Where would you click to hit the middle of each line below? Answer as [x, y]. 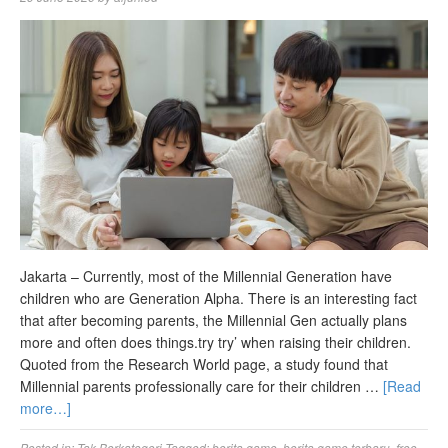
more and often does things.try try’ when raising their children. [215, 342]
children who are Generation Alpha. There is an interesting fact [218, 298]
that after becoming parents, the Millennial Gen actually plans [213, 320]
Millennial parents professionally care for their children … [201, 386]
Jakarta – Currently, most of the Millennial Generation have [206, 276]
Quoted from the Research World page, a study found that [204, 364]
